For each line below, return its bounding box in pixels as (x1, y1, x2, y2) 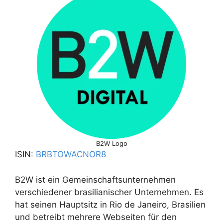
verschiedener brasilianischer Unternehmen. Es (15, 187, 204, 197)
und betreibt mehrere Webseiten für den (15, 212, 177, 222)
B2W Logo (96, 139, 127, 148)
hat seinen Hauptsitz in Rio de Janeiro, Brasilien (15, 199, 206, 210)
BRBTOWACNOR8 (36, 149, 106, 160)
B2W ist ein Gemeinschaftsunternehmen (15, 174, 176, 185)
